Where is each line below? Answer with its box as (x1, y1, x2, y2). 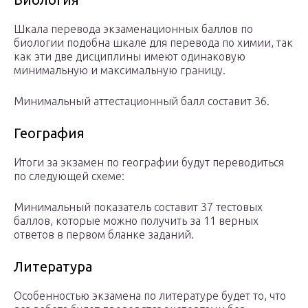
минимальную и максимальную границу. (14, 64, 225, 77)
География (14, 125, 85, 142)
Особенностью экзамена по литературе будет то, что (14, 289, 286, 302)
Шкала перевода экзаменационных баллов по (14, 23, 253, 36)
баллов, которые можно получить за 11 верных (14, 214, 258, 228)
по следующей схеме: (14, 170, 124, 183)
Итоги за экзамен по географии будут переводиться (14, 156, 284, 169)
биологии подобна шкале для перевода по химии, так (14, 36, 293, 49)
